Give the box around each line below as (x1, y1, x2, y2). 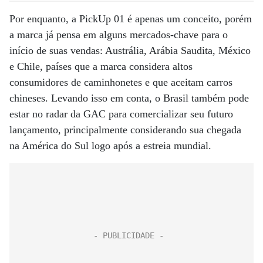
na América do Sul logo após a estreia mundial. (9, 140, 214, 152)
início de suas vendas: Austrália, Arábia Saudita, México (9, 45, 251, 57)
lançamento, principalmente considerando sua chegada (9, 124, 241, 136)
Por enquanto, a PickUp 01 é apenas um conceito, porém (9, 13, 252, 25)
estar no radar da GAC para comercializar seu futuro (9, 108, 233, 120)
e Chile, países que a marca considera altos (9, 60, 193, 73)
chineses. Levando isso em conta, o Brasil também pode (9, 92, 249, 104)
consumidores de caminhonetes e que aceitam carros (9, 76, 232, 89)
